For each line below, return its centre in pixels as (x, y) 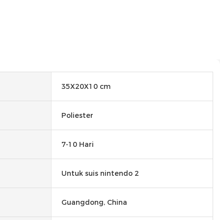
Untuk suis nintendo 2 (100, 173)
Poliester (77, 115)
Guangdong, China (94, 202)
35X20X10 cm (86, 86)
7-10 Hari (78, 144)
